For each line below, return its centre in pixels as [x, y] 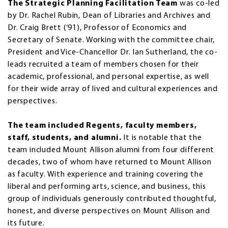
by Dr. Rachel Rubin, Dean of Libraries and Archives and [109, 16]
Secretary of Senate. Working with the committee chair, [111, 40]
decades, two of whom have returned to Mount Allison [110, 163]
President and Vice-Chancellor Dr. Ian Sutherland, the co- [113, 53]
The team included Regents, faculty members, [102, 126]
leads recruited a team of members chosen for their [103, 65]
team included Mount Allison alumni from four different [111, 150]
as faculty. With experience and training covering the [106, 175]
